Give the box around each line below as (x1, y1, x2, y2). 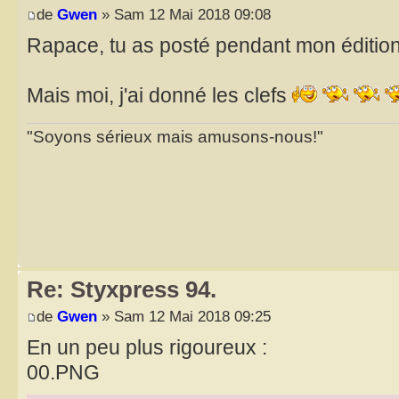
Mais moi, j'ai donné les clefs (27, 83, 292, 107)
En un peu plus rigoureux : (27, 335, 267, 359)
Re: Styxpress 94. (27, 276, 216, 304)
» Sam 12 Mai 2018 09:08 (97, 4, 271, 23)
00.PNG (27, 360, 100, 384)
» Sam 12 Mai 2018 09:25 (97, 306, 271, 325)
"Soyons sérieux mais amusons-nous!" (27, 127, 323, 147)
